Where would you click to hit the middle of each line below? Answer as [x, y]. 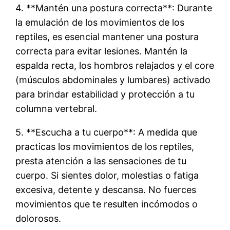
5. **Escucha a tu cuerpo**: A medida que [107, 132]
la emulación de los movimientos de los [100, 22]
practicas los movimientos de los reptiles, [105, 146]
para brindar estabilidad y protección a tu [105, 94]
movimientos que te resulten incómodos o [107, 204]
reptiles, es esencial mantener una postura [107, 36]
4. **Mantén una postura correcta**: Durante [114, 8]
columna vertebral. [56, 108]
